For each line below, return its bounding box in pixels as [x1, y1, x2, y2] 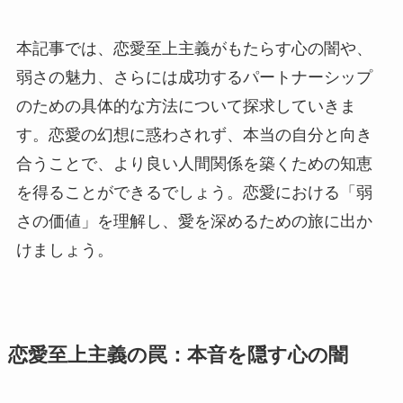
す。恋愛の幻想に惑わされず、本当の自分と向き [15, 125, 372, 144]
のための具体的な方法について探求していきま [15, 96, 356, 115]
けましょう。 [15, 240, 113, 259]
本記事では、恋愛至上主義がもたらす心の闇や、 [15, 39, 372, 58]
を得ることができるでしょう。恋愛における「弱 [15, 183, 372, 201]
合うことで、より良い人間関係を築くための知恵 [15, 154, 372, 173]
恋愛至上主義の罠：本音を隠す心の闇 [7, 344, 348, 366]
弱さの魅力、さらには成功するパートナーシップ [15, 67, 372, 86]
